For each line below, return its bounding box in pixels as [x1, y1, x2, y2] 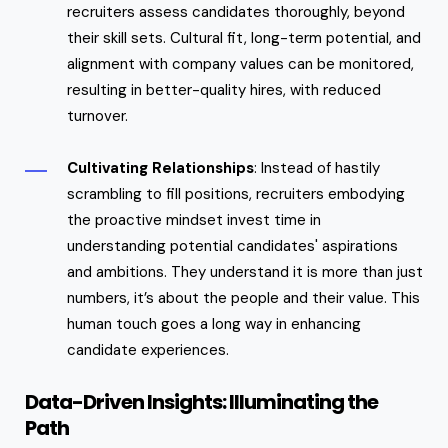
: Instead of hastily [254, 157, 380, 178]
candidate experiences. [67, 339, 233, 360]
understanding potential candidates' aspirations [67, 235, 398, 256]
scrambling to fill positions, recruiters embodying [67, 183, 405, 204]
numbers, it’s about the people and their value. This [67, 287, 420, 308]
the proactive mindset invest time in [67, 209, 321, 230]
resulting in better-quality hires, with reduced [67, 79, 381, 100]
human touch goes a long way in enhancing [67, 313, 361, 334]
